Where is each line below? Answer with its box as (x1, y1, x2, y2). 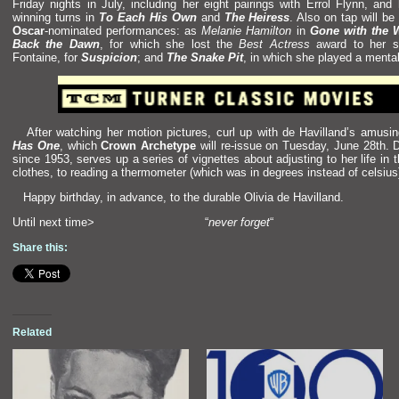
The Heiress (224, 10, 290, 24)
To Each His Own (98, 10, 197, 24)
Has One (12, 138, 60, 152)
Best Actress (239, 37, 310, 51)
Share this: (12, 240, 68, 254)
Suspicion (81, 50, 137, 64)
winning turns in (12, 10, 99, 24)
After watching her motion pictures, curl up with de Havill (12, 125, 329, 139)
